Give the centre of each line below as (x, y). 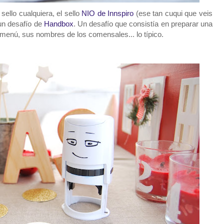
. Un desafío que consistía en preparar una (143, 24)
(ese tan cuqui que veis (173, 13)
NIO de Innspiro (108, 13)
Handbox (58, 24)
